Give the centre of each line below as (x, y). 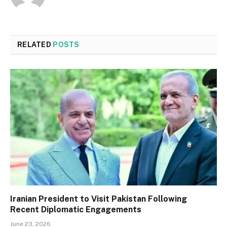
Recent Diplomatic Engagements (76, 209)
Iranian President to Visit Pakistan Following (99, 199)
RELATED (35, 45)
